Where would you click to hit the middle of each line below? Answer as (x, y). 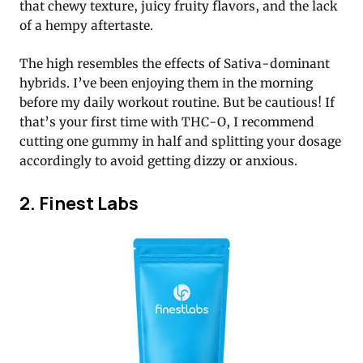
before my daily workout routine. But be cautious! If (177, 102)
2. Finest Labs (79, 203)
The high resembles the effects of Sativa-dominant (175, 63)
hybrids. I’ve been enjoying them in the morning (166, 83)
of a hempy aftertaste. (86, 25)
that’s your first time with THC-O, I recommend (167, 122)
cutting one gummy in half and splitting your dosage (180, 141)
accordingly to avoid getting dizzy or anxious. (158, 160)
